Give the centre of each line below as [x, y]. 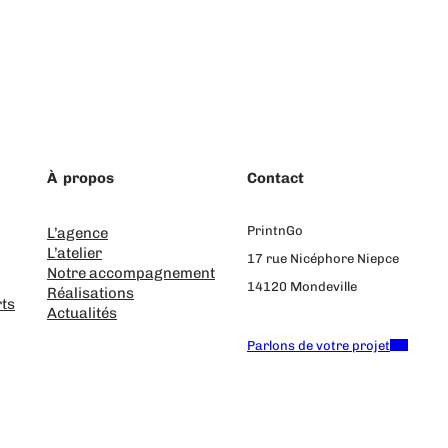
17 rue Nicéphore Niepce [323, 258]
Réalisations [90, 292]
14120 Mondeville [302, 286]
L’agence [77, 232]
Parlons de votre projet [318, 345]
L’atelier [74, 252]
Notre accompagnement [131, 272]
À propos [80, 177]
